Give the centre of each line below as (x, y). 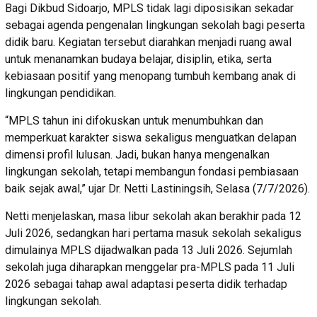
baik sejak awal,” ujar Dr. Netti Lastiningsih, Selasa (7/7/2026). (157, 188)
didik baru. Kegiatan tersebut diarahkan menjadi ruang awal (148, 42)
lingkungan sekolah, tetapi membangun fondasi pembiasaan (152, 171)
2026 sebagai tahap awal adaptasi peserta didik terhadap (146, 284)
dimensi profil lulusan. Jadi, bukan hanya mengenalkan (137, 154)
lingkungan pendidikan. (60, 93)
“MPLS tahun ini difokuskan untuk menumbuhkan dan (134, 120)
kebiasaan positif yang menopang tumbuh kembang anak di (150, 76)
